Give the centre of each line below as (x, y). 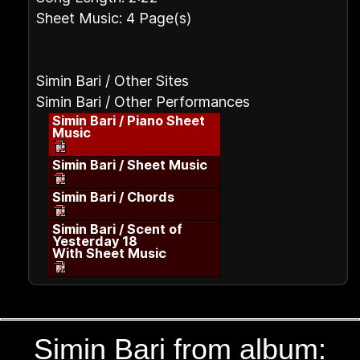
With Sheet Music (109, 253)
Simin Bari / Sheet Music (130, 165)
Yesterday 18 (95, 241)
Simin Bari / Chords (113, 197)
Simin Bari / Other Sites (112, 81)
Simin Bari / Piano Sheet (129, 121)
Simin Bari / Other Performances (143, 102)
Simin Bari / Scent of (117, 229)
